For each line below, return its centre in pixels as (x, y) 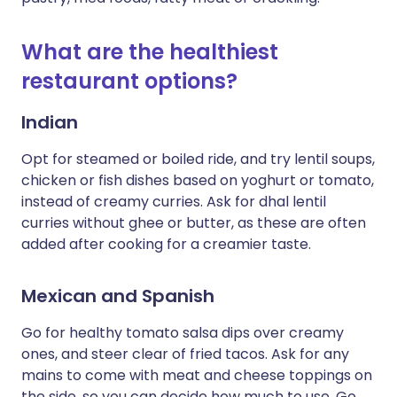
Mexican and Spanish (118, 296)
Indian (50, 122)
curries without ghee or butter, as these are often (194, 223)
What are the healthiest (150, 52)
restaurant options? (129, 81)
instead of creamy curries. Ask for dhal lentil (174, 202)
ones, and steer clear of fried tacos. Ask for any (185, 354)
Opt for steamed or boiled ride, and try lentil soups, (198, 159)
